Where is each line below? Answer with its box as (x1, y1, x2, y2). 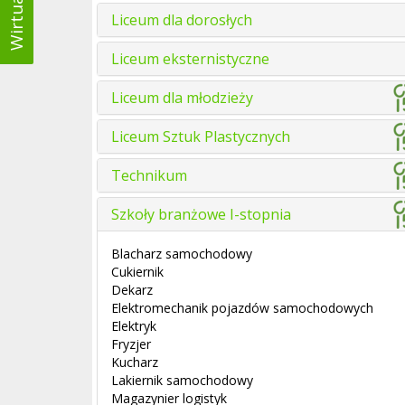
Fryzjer (111, 335, 151, 353)
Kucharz (111, 353, 158, 371)
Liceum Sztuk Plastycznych (111, 127, 290, 146)
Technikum (111, 165, 187, 185)
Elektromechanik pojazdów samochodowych (111, 299, 373, 316)
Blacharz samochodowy (111, 245, 252, 262)
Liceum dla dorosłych (111, 10, 252, 30)
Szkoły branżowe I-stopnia (111, 204, 291, 224)
